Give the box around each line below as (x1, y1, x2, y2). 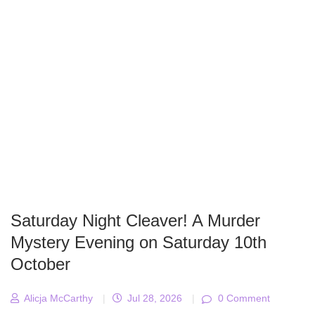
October (11, 255, 70, 274)
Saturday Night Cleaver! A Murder (11, 211, 260, 231)
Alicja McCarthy (21, 292, 93, 304)
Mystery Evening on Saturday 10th (11, 233, 266, 252)
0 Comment (215, 292, 270, 304)
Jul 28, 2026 (124, 292, 182, 304)
